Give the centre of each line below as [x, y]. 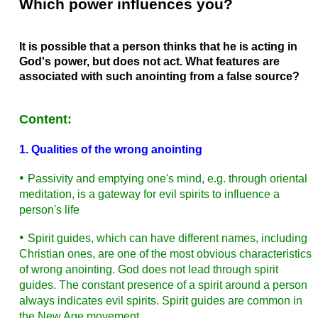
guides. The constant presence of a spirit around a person [163, 285]
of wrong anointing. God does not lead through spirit [148, 270]
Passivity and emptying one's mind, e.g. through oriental [167, 178]
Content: [45, 120]
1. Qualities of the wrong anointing [110, 150]
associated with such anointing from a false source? [159, 77]
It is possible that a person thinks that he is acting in [158, 47]
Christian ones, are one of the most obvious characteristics [165, 254]
